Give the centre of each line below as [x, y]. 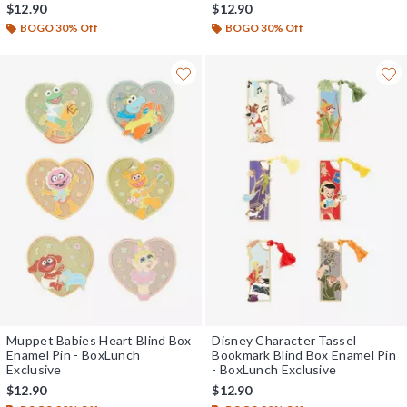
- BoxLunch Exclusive [274, 369]
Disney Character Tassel [284, 340]
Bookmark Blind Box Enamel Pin [304, 354]
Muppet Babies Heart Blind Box [99, 340]
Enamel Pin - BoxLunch [74, 354]
